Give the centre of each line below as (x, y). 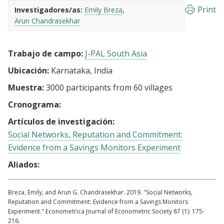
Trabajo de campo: (45, 53)
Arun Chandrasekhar (47, 21)
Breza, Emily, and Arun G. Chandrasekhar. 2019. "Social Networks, (100, 192)
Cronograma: (34, 104)
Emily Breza (103, 10)
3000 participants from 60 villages (108, 87)
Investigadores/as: (48, 10)
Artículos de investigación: (61, 121)
